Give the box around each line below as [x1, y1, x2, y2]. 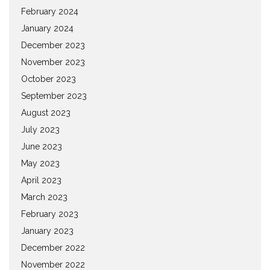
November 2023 [21, 57, 85, 67]
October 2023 [21, 74, 76, 84]
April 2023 [21, 175, 61, 185]
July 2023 [21, 124, 60, 134]
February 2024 [21, 6, 78, 16]
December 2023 [21, 40, 85, 50]
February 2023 [21, 209, 78, 219]
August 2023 [21, 107, 71, 118]
